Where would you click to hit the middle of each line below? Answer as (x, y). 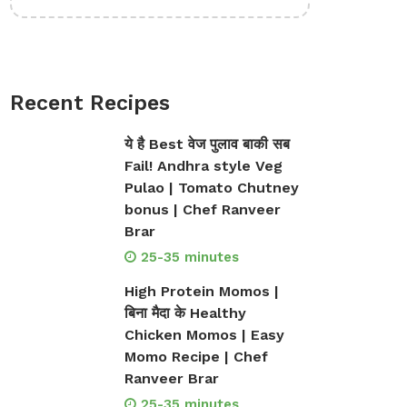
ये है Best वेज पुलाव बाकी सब (207, 144)
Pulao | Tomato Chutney (211, 188)
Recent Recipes (90, 103)
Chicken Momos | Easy (204, 335)
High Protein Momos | (201, 291)
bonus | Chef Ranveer (202, 209)
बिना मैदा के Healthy (185, 313)
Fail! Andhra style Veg (203, 166)
